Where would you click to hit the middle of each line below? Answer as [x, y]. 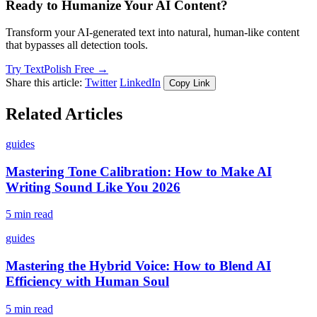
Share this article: [44, 83]
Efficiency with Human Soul [87, 282]
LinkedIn [140, 83]
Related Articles [64, 114]
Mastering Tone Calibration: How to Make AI [139, 171]
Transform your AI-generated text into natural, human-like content [152, 33]
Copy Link [190, 83]
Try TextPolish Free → [57, 69]
